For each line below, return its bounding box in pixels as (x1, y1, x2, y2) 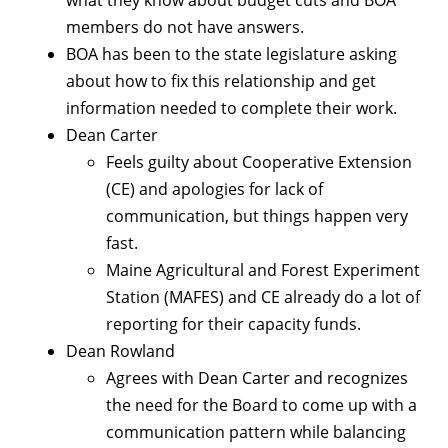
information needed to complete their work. (66, 97, 397, 120)
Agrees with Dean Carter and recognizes (106, 367, 408, 390)
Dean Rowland (66, 340, 175, 363)
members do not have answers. (66, 16, 304, 39)
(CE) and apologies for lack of (106, 178, 323, 201)
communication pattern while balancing (106, 421, 406, 444)
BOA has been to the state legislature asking (66, 43, 397, 66)
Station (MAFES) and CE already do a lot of (106, 286, 420, 309)
